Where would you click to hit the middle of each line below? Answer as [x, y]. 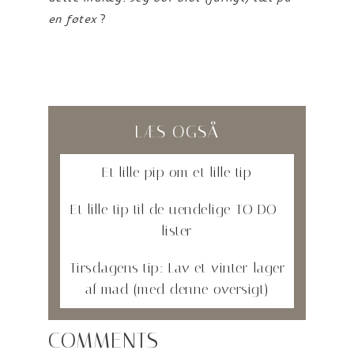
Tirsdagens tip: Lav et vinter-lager [177, 268]
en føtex [74, 19]
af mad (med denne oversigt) [177, 289]
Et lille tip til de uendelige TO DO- [177, 209]
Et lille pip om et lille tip [177, 172]
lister [177, 231]
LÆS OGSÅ [177, 132]
